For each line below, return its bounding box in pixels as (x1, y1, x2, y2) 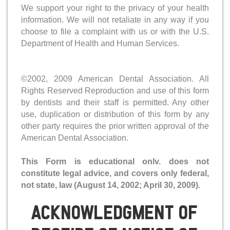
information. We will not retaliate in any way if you (21, 15, 209, 24)
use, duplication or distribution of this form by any (21, 109, 209, 119)
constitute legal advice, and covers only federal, (21, 168, 209, 178)
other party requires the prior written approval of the (21, 121, 209, 130)
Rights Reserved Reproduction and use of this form (21, 86, 209, 95)
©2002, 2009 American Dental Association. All (21, 74, 209, 83)
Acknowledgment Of (31, 202, 199, 223)
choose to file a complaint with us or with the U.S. (21, 27, 209, 36)
